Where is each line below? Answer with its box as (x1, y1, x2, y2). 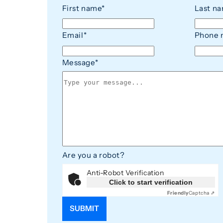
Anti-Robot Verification (86, 168, 164, 178)
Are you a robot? (62, 150, 125, 160)
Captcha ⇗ (188, 190, 215, 197)
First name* (62, 3, 105, 13)
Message (62, 57, 95, 67)
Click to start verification (109, 178, 193, 187)
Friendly (167, 190, 189, 197)
